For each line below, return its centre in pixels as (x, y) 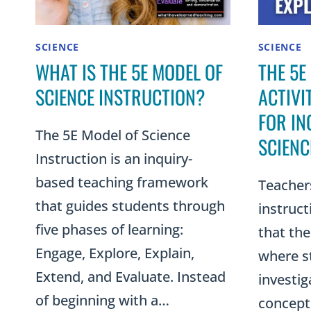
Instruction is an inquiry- (114, 158)
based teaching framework (122, 182)
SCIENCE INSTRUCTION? (120, 96)
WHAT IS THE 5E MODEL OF (129, 72)
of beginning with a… (102, 300)
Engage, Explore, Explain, (115, 253)
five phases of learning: (109, 229)
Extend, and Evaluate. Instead (131, 276)
